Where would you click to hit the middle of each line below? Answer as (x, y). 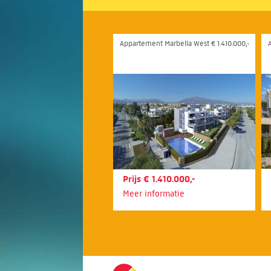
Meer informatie (154, 194)
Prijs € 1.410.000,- (159, 179)
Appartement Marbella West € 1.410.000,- (184, 43)
